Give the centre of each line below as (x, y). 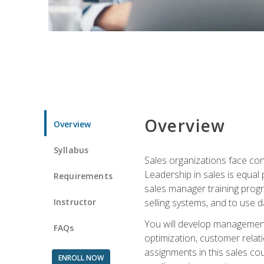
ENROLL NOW (81, 258)
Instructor (75, 202)
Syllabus (71, 150)
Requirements (83, 176)
